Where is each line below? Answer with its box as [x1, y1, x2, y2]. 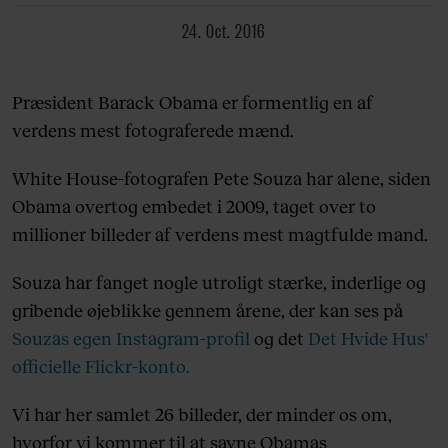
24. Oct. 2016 [189, 17, 266, 43]
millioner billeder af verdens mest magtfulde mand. [12, 223, 427, 246]
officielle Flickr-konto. [12, 355, 189, 378]
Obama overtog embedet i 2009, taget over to [12, 195, 376, 218]
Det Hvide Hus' [308, 327, 428, 350]
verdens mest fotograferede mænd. [12, 119, 293, 142]
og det [250, 327, 308, 350]
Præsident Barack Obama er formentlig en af [12, 91, 373, 114]
